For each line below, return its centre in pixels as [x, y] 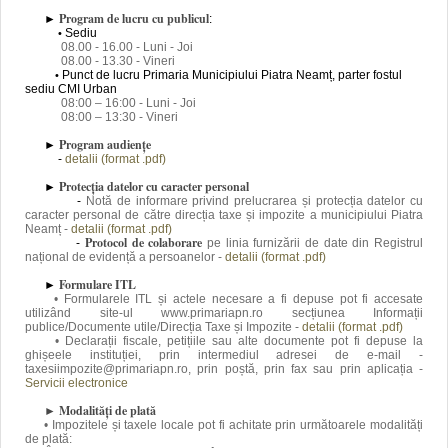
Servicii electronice [76, 383]
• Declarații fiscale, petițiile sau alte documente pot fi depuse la [224, 341]
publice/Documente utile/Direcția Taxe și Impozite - [163, 327]
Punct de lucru [101, 75]
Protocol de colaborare [144, 242]
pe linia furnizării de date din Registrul [313, 243]
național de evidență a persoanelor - [125, 257]
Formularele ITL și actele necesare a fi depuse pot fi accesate [243, 299]
